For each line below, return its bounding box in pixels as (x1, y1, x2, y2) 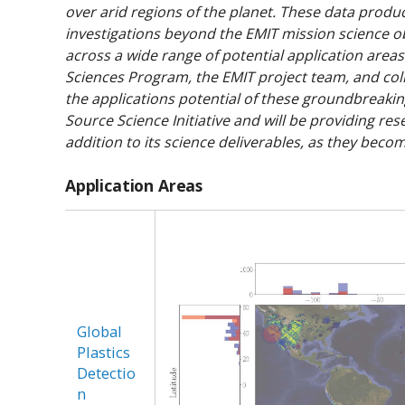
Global (77, 321, 123, 343)
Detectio (77, 363, 137, 384)
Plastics (77, 342, 131, 363)
